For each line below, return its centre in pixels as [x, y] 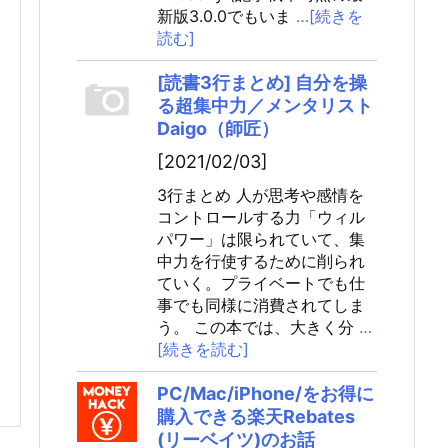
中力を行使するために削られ [261, 261]
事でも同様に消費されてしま [261, 305]
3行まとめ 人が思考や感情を [260, 195]
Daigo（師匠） [218, 128]
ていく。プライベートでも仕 [261, 283]
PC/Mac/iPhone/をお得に [265, 393]
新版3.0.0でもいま [224, 16]
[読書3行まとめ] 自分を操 [262, 82]
